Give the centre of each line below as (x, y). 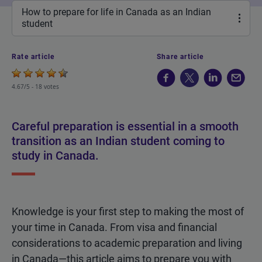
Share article (180, 57)
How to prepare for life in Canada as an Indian (116, 12)
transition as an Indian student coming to (118, 141)
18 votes (47, 87)
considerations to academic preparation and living (127, 243)
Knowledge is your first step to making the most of (128, 212)
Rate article (33, 57)
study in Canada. (55, 156)
